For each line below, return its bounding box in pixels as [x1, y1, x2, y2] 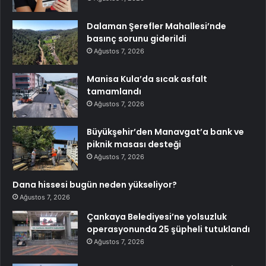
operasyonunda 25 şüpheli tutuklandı [87, 223, 250, 236]
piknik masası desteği [87, 138, 181, 151]
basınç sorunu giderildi [87, 33, 186, 45]
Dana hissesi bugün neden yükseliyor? [12, 179, 177, 191]
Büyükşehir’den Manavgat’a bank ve [87, 126, 244, 138]
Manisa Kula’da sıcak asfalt [87, 73, 207, 85]
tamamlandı [87, 85, 141, 98]
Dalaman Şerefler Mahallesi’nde [87, 20, 226, 33]
